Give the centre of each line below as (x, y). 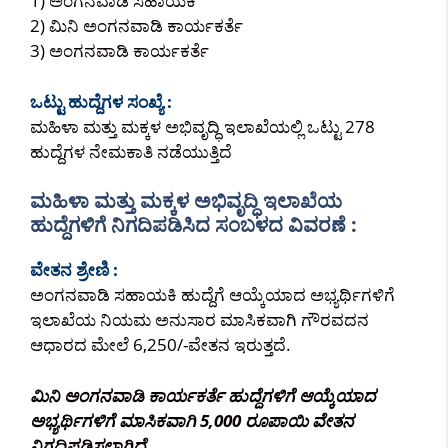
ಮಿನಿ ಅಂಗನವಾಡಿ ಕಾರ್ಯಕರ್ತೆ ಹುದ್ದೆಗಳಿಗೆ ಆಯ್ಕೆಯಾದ (203, 395)
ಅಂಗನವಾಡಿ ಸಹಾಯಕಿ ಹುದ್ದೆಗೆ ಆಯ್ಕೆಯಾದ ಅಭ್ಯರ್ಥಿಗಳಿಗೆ (212, 294)
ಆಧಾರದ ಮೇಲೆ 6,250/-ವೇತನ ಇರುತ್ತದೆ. (160, 344)
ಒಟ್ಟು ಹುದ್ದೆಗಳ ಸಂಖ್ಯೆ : (101, 101)
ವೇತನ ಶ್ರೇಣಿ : (74, 269)
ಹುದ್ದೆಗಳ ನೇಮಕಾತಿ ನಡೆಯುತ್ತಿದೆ (131, 151)
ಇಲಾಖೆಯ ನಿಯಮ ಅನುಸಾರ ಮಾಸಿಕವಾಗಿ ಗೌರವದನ (199, 319)
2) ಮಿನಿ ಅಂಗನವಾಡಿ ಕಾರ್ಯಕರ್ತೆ (136, 25)
